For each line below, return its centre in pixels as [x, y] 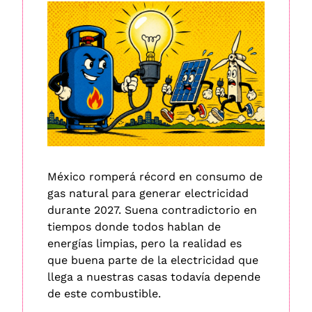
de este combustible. [106, 293]
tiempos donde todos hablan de [134, 226]
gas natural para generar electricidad [148, 193]
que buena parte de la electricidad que [153, 260]
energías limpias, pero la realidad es [145, 243]
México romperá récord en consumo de [155, 176]
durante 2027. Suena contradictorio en [152, 210]
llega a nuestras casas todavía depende [154, 276]
